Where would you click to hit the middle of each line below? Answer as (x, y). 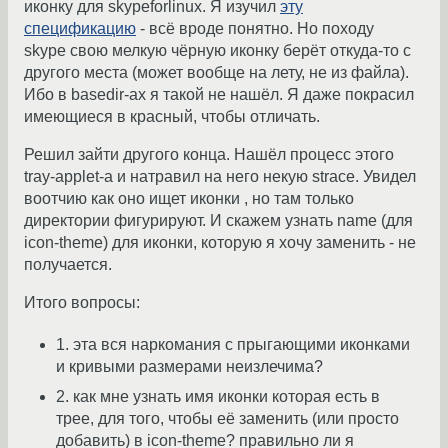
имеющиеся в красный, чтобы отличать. (172, 117)
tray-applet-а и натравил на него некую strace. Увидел (220, 177)
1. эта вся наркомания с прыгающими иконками (233, 345)
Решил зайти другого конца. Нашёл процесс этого (209, 155)
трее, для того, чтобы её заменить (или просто (227, 419)
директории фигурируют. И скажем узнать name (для (218, 221)
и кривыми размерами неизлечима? (189, 367)
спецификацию (80, 29)
